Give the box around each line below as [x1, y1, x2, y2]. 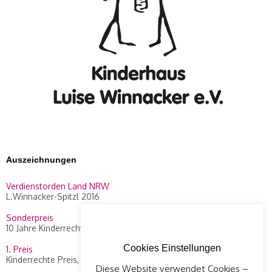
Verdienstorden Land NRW [6, 181, 109, 192]
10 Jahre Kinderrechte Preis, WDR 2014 [6, 223, 154, 234]
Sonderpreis [6, 212, 53, 223]
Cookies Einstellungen [123, 243, 221, 253]
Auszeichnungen [6, 155, 76, 165]
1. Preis [6, 244, 33, 255]
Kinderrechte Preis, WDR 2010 [6, 254, 122, 265]
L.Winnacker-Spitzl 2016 [6, 191, 100, 202]
